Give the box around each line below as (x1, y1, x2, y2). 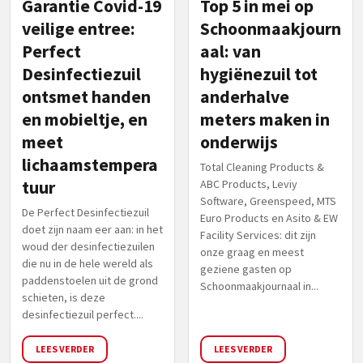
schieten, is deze (22, 289, 105, 305)
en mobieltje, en (22, 108, 147, 130)
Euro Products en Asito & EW (200, 210, 338, 225)
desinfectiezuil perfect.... (22, 306, 143, 322)
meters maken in (200, 108, 330, 130)
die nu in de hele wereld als (22, 255, 153, 271)
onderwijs (200, 130, 278, 153)
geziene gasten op (200, 261, 292, 276)
